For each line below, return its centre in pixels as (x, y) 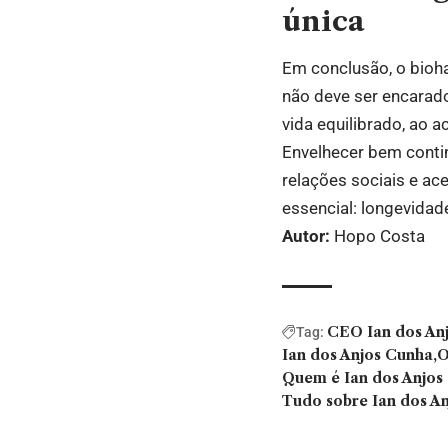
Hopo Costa (377, 236)
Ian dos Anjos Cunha (357, 355)
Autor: (306, 236)
